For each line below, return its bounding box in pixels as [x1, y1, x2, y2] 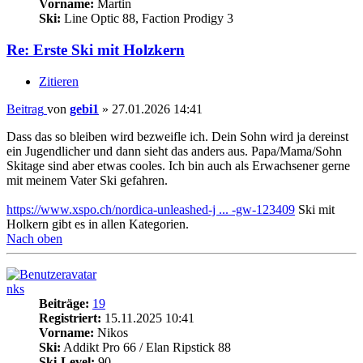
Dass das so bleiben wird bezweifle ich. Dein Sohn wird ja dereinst [6, 129, 348, 143]
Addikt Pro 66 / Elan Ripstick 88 [61, 340, 231, 354]
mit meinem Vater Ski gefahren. [6, 173, 168, 187]
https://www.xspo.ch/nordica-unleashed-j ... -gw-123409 [6, 202, 295, 216]
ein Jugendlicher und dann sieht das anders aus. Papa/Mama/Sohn [6, 143, 342, 158]
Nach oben [6, 231, 62, 246]
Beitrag [6, 101, 44, 116]
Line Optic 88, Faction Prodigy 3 [61, 11, 233, 26]
